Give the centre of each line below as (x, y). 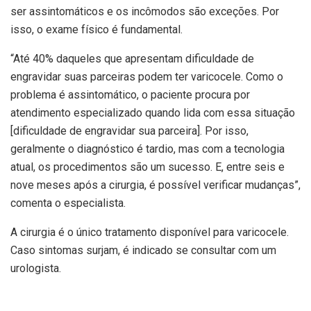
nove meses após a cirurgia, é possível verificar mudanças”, (155, 185)
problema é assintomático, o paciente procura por (130, 95)
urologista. (36, 269)
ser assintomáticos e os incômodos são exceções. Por (145, 12)
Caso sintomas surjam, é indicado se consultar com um (143, 251)
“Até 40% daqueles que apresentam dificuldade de (132, 59)
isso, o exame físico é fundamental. (96, 30)
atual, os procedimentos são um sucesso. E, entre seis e (148, 167)
